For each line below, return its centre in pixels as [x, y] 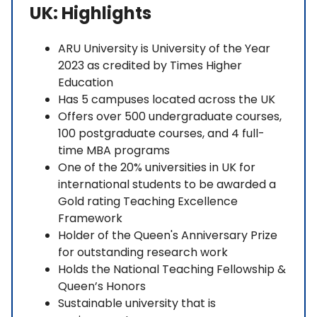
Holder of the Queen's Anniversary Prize [168, 235]
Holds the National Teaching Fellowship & [172, 269]
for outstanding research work [143, 252]
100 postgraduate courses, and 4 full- [161, 133]
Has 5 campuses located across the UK [167, 99]
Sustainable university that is [137, 303]
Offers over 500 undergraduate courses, [170, 116]
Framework [90, 218]
